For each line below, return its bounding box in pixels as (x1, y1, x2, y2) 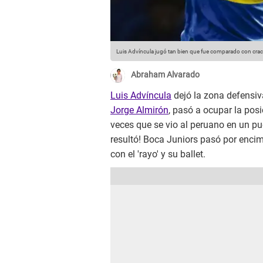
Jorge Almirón (110, 104, 168, 116)
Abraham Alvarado (131, 70, 200, 80)
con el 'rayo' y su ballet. (110, 149, 205, 160)
